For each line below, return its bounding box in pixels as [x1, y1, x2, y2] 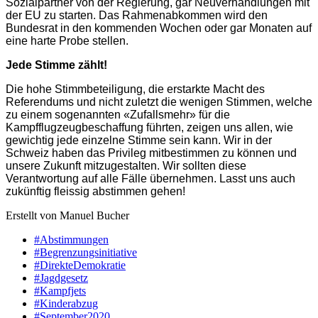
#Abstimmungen [34, 233, 109, 246]
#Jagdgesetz [34, 271, 88, 284]
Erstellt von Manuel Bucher [6, 209, 129, 221]
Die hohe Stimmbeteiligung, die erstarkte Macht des [6, 82, 265, 95]
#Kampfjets [34, 284, 86, 297]
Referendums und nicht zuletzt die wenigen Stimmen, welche [6, 95, 312, 108]
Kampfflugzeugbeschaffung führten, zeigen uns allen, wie [6, 121, 293, 133]
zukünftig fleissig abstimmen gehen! [6, 185, 185, 197]
